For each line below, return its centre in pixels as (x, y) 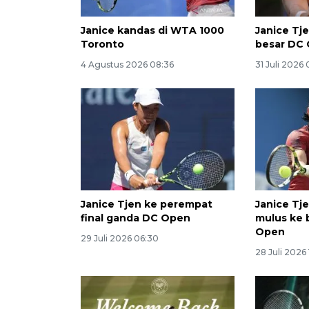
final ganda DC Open (136, 218)
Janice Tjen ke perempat (147, 205)
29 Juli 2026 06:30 (120, 239)
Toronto (102, 44)
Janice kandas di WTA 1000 (152, 30)
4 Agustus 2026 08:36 (127, 64)
